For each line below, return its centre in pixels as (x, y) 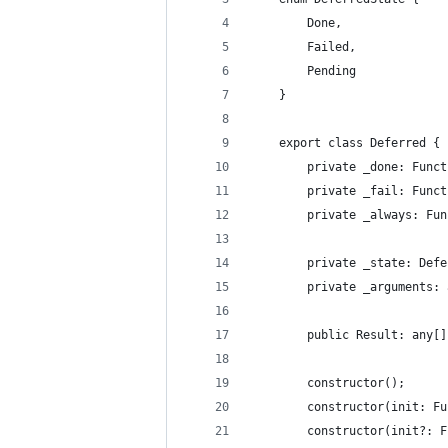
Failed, (303, 47)
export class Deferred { (345, 143)
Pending (303, 71)
